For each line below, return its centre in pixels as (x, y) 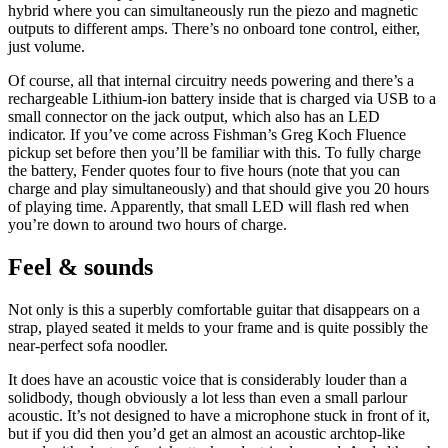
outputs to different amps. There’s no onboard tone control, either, (214, 29)
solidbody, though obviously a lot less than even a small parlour (207, 397)
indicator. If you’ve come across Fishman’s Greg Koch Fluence (207, 135)
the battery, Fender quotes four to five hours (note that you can (204, 171)
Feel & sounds (83, 266)
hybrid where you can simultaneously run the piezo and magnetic (213, 11)
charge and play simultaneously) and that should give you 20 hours (218, 189)
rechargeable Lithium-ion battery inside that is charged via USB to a (222, 99)
